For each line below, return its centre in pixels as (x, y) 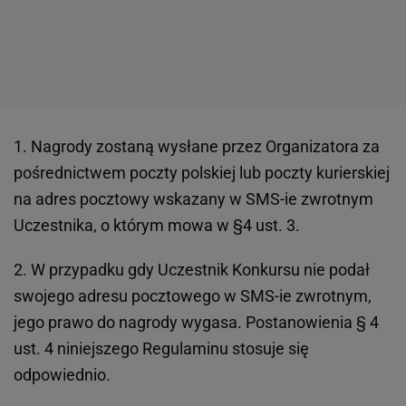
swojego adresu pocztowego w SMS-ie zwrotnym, (193, 295)
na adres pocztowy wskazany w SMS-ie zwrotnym (193, 198)
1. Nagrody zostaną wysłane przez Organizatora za (197, 146)
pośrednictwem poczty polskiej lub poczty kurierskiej (202, 172)
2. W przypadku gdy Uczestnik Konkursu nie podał (192, 269)
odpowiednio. (62, 374)
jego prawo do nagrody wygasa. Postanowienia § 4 (196, 322)
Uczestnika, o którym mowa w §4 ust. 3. (157, 225)
